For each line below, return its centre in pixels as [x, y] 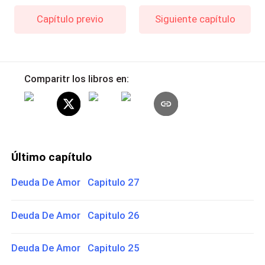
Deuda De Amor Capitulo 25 [76, 248]
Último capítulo [52, 157]
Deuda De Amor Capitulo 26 [76, 215]
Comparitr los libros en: [76, 79]
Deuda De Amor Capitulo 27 [76, 182]
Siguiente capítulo [195, 19]
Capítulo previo [70, 19]
